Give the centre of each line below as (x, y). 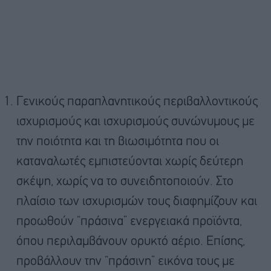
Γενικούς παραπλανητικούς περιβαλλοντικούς (137, 102)
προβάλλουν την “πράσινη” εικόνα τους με (126, 262)
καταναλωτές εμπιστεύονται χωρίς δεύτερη (130, 162)
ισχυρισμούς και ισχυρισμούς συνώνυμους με (135, 122)
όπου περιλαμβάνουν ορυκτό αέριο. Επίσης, (131, 242)
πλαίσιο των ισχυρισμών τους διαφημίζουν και (137, 202)
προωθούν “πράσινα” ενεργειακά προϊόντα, (129, 222)
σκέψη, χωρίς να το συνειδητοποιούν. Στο (125, 182)
